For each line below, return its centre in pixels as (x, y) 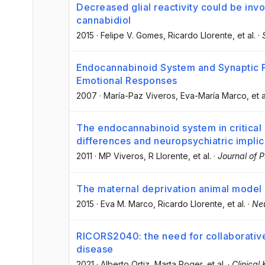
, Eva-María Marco (211, 96)
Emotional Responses (127, 81)
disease (95, 249)
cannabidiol (104, 20)
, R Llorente (166, 156)
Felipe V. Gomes (132, 35)
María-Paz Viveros (140, 96)
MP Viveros (121, 156)
